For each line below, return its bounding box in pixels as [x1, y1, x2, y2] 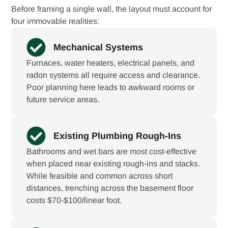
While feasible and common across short [26, 171, 173, 180]
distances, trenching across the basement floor [26, 183, 194, 192]
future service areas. [26, 95, 100, 104]
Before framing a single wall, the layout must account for [11, 4, 212, 13]
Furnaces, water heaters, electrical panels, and [26, 58, 195, 67]
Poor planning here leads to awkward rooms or [26, 82, 195, 92]
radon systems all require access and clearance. [26, 70, 201, 79]
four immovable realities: [11, 16, 100, 25]
